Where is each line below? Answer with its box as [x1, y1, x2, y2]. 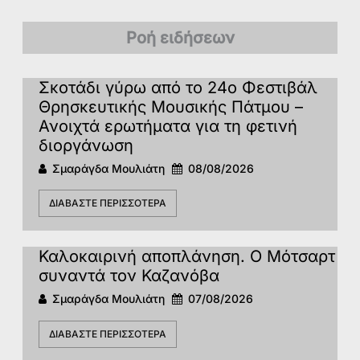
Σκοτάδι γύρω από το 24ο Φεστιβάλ [39, 77, 317, 97]
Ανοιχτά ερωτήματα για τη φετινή [39, 116, 297, 136]
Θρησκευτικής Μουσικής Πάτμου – [39, 96, 303, 117]
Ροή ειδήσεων [125, 27, 235, 47]
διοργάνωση [39, 135, 133, 155]
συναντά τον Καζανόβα [39, 266, 219, 286]
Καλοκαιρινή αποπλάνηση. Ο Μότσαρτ [39, 247, 335, 267]
